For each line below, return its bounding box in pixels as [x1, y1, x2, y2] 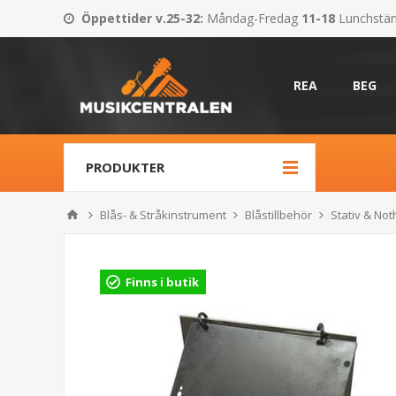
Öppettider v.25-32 [81, 10, 200, 27]
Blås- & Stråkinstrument [100, 207, 226, 223]
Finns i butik [126, 274, 199, 290]
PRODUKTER [86, 158, 164, 176]
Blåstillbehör [245, 207, 312, 223]
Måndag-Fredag [207, 10, 298, 27]
